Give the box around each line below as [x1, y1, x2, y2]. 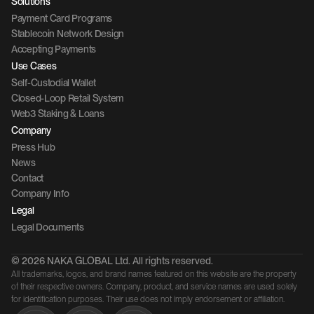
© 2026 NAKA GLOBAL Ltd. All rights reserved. [11, 254, 213, 266]
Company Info [11, 187, 69, 199]
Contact [11, 172, 46, 184]
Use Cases [11, 60, 57, 71]
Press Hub [11, 141, 55, 153]
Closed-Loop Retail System [11, 92, 123, 104]
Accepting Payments [11, 43, 96, 55]
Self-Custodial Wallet [11, 76, 97, 88]
